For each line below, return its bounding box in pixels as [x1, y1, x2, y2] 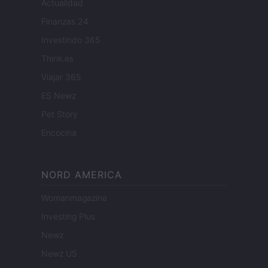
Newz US [41, 248, 77, 259]
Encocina [41, 127, 77, 138]
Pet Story [41, 109, 78, 120]
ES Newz [41, 90, 76, 101]
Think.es [41, 53, 74, 64]
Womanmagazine [41, 193, 107, 203]
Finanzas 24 [41, 16, 89, 27]
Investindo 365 [41, 35, 100, 45]
